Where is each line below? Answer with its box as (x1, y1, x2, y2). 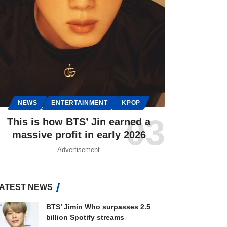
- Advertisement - (54, 146, 104, 154)
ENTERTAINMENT (51, 100, 108, 106)
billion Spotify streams (46, 213, 124, 222)
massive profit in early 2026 (12, 129, 146, 141)
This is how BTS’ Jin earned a (7, 116, 151, 128)
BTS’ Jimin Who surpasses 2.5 (46, 203, 150, 211)
